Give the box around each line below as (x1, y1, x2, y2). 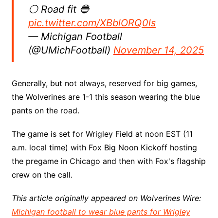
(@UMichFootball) (28, 44, 113, 56)
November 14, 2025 (113, 44, 204, 56)
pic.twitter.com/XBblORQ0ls (28, 17, 156, 29)
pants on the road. (11, 106, 79, 115)
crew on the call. (11, 170, 73, 180)
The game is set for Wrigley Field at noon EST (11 (11, 129, 193, 139)
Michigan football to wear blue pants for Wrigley (11, 207, 190, 217)
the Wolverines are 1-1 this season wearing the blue (11, 92, 200, 102)
